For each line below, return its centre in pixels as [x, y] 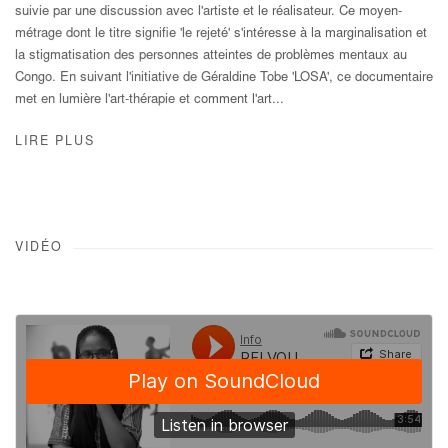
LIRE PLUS [55, 142]
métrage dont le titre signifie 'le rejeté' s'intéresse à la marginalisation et [221, 34]
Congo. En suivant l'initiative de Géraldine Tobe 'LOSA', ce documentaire [224, 78]
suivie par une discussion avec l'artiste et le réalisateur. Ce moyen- [208, 12]
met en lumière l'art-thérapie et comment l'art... [149, 100]
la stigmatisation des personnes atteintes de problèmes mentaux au [211, 56]
